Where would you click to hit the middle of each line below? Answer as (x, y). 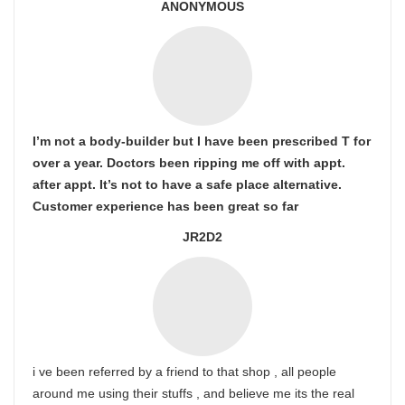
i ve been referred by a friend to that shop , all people (184, 372)
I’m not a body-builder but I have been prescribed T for (202, 141)
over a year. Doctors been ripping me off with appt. (189, 163)
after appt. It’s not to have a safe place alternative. (187, 184)
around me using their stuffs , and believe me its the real (193, 393)
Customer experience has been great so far (165, 206)
